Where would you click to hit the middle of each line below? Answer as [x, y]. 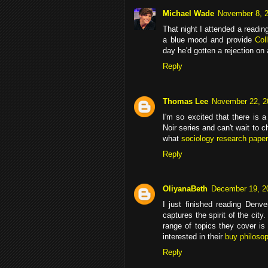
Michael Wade [188, 14]
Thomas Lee [185, 101]
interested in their [194, 236]
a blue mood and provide [209, 40]
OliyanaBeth [185, 188]
